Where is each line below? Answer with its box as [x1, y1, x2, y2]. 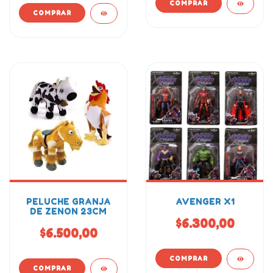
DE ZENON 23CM [30, 206, 107, 216]
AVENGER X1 [175, 196, 235, 207]
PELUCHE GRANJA [26, 196, 111, 207]
